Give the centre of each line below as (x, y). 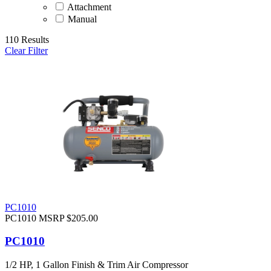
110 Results (27, 39)
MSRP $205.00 (68, 218)
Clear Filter (26, 50)
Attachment (88, 7)
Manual (81, 19)
